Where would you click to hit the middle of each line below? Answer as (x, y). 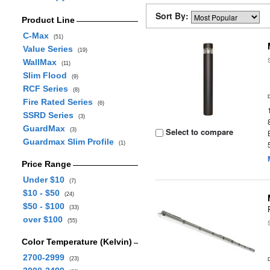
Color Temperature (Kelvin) (77, 242)
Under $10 (46, 180)
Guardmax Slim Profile (71, 142)
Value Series (50, 49)
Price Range (46, 164)
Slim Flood (47, 75)
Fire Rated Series (60, 102)
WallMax (42, 62)
